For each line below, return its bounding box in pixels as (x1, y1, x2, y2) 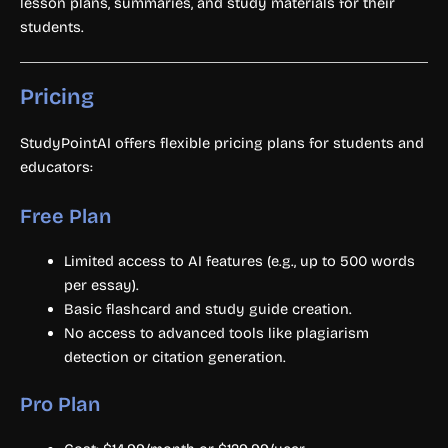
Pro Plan (20, 391, 100, 416)
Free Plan (20, 203, 111, 228)
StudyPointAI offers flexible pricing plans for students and (20, 134, 424, 153)
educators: (20, 158, 93, 177)
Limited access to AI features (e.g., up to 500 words (63, 251, 415, 270)
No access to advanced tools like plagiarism (63, 323, 369, 342)
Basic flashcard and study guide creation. (63, 299, 352, 318)
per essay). (63, 275, 139, 294)
